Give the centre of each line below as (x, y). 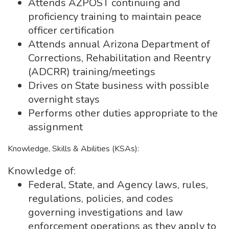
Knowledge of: (42, 171)
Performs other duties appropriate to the (123, 113)
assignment (55, 127)
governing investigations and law (106, 212)
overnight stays (64, 99)
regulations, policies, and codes (101, 199)
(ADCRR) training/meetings (92, 72)
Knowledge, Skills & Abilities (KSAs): (73, 149)
